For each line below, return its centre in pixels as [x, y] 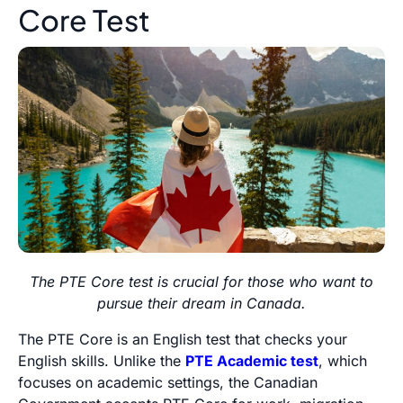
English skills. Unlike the [102, 361]
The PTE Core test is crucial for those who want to [201, 282]
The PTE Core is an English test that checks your [183, 340]
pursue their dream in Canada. [201, 304]
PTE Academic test [252, 361]
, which [343, 361]
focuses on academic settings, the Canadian [168, 383]
